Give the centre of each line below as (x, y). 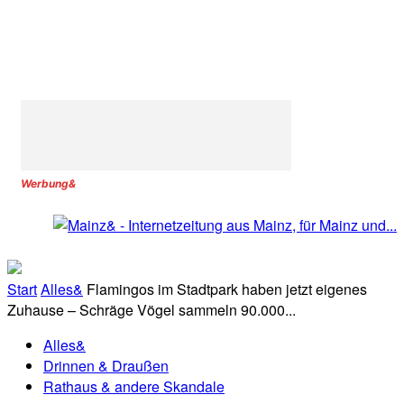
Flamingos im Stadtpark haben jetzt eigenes (227, 289)
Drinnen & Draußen (106, 366)
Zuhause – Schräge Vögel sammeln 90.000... (151, 310)
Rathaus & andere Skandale (134, 387)
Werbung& (48, 184)
